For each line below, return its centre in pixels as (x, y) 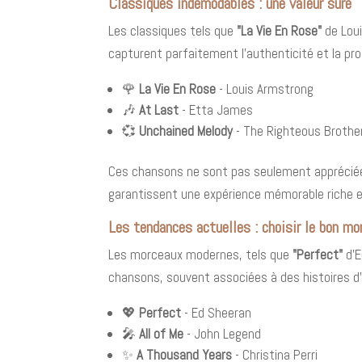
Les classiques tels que (173, 30)
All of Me (162, 333)
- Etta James (216, 109)
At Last (159, 109)
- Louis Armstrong (265, 88)
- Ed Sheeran (217, 312)
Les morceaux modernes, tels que (201, 254)
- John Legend (223, 333)
